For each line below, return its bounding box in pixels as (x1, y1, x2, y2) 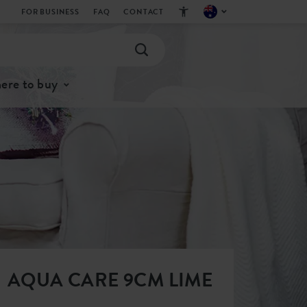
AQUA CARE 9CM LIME (8, 267, 213, 294)
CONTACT (123, 6, 164, 17)
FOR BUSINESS (21, 6, 79, 17)
